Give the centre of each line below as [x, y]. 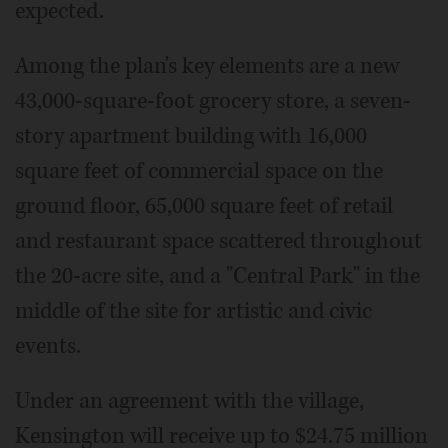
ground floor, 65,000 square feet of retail [204, 206]
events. [48, 346]
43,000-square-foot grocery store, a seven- [213, 101]
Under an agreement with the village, [189, 401]
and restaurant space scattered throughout [218, 241]
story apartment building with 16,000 [191, 136]
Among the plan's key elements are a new [207, 66]
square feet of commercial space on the [199, 171]
